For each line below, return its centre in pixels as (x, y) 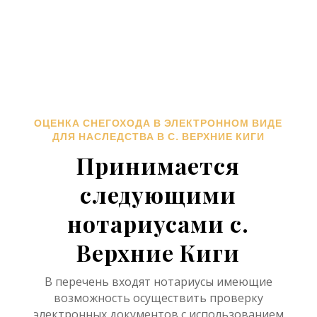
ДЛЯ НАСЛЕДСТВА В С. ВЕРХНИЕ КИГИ (158, 137)
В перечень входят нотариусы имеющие (158, 282)
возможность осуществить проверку (158, 298)
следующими (158, 194)
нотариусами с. (158, 223)
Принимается (158, 165)
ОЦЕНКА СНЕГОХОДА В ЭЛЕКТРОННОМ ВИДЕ (158, 123)
